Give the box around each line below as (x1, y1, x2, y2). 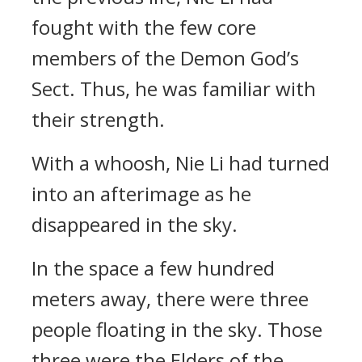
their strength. (32, 106, 165, 133)
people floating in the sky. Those (32, 316, 322, 343)
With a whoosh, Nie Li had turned (32, 149, 330, 176)
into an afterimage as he (32, 180, 251, 207)
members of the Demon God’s (32, 44, 299, 71)
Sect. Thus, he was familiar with (32, 75, 316, 102)
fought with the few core (32, 14, 256, 40)
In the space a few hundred (32, 255, 275, 281)
